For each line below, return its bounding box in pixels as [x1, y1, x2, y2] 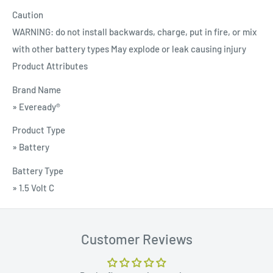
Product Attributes [12, 60, 88, 72]
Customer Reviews [80, 230, 193, 247]
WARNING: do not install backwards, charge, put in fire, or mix [12, 26, 257, 38]
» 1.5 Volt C [12, 182, 54, 193]
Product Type [12, 124, 65, 136]
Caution [12, 9, 43, 21]
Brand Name [12, 83, 61, 95]
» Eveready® [12, 101, 60, 112]
